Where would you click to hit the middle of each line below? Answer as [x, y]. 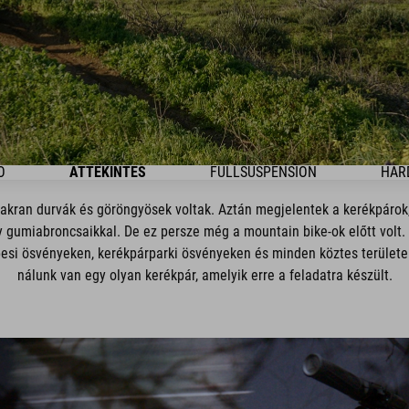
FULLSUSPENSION [263, 172]
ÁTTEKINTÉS [108, 172]
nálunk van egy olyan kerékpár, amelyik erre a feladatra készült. [204, 275]
